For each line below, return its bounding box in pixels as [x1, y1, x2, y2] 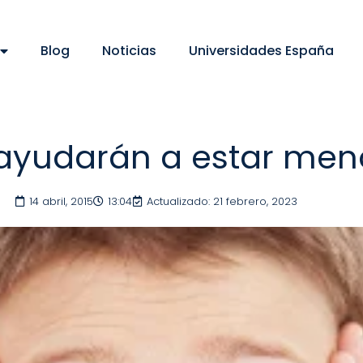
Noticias [101, 41, 156, 60]
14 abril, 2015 [28, 194, 93, 209]
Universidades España [188, 41, 334, 60]
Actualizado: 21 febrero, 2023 [146, 194, 297, 209]
